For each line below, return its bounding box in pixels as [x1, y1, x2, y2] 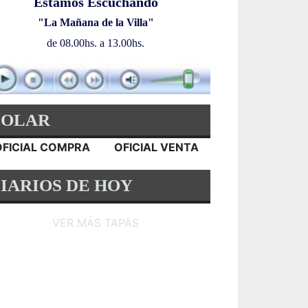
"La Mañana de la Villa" [37, 16, 154, 28]
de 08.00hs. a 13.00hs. [47, 36, 145, 49]
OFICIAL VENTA [114, 140, 199, 154]
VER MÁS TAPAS [52, 215, 140, 230]
